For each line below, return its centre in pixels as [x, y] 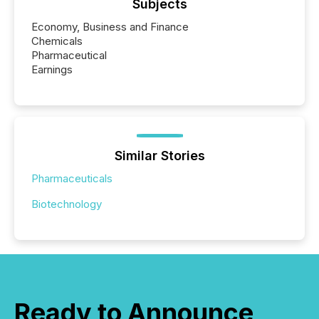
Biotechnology [67, 204]
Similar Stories [159, 155]
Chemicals [57, 41]
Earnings [52, 69]
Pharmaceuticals [72, 178]
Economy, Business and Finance [110, 26]
